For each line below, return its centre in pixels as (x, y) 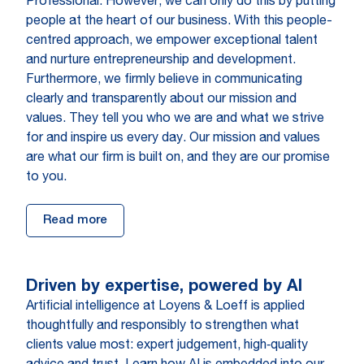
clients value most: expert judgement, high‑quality (167, 346)
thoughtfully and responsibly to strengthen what (162, 327)
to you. (46, 178)
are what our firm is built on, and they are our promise (178, 158)
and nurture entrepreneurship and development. (161, 61)
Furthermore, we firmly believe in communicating (164, 80)
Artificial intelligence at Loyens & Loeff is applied (165, 307)
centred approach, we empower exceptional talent (172, 41)
